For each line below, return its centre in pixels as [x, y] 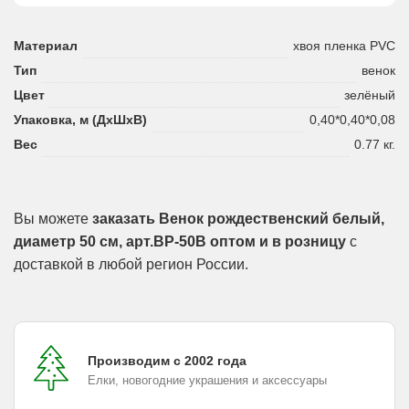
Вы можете [53, 218]
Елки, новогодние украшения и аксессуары [207, 380]
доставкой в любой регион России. [131, 264]
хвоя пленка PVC [344, 45]
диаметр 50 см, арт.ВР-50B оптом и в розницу [180, 241]
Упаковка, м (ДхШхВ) [80, 119]
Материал [46, 45]
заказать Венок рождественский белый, [238, 218]
